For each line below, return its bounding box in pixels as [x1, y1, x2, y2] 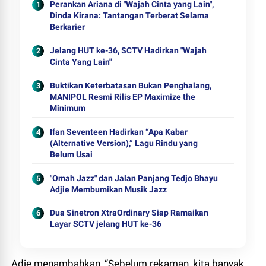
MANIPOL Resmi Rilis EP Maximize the [50, 92, 196, 102]
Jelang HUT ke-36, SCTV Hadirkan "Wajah [50, 46, 207, 55]
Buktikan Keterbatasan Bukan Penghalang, [50, 81, 212, 90]
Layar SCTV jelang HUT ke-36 [50, 219, 162, 229]
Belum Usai [50, 150, 93, 159]
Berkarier [50, 22, 85, 31]
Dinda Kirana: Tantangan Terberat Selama [50, 11, 210, 20]
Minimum [50, 103, 86, 113]
